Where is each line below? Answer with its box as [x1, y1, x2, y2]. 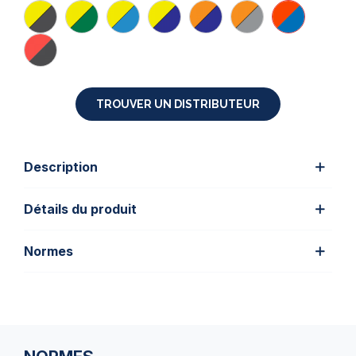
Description [24, 159, 98, 175]
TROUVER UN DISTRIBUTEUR [96, 98, 260, 110]
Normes [24, 243, 73, 259]
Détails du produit [24, 201, 137, 217]
